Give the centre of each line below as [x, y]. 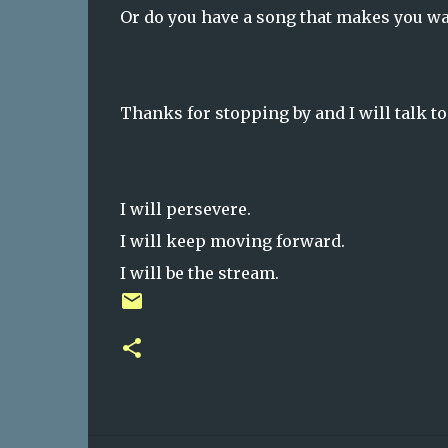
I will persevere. [185, 208]
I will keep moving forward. [232, 240]
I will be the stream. [201, 272]
